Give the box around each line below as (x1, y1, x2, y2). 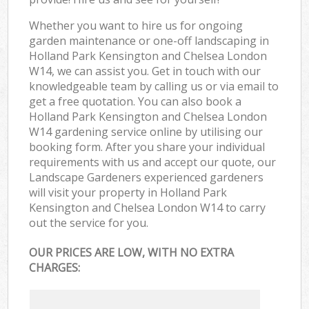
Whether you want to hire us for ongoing (29, 17, 243, 33)
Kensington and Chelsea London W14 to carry (29, 199, 266, 215)
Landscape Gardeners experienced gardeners (29, 169, 264, 185)
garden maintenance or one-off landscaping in (29, 32, 270, 48)
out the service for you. (29, 215, 149, 230)
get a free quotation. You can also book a (29, 93, 242, 109)
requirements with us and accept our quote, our (29, 154, 277, 170)
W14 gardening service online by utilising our (29, 123, 263, 139)
